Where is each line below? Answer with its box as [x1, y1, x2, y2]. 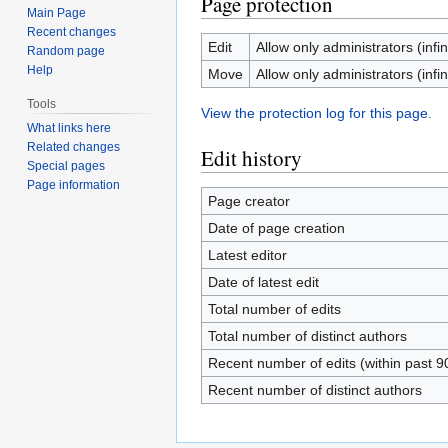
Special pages [27, 159, 106, 174]
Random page [27, 44, 106, 59]
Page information [27, 178, 121, 193]
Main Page [27, 6, 87, 21]
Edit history [201, 144, 302, 172]
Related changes [27, 140, 121, 155]
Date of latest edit [207, 274, 319, 290]
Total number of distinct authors [207, 328, 407, 344]
